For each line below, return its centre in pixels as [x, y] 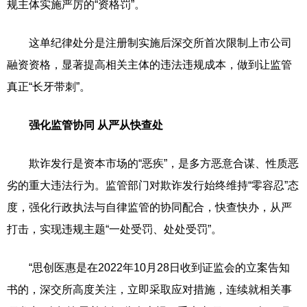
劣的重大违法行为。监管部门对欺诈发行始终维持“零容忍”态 [153, 185]
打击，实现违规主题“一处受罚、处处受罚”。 [114, 229]
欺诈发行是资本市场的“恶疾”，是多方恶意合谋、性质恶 [153, 163]
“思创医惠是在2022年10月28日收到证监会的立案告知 [148, 268]
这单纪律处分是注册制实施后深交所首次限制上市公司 [149, 43]
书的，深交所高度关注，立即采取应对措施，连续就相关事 [149, 290]
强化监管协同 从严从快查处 [90, 125]
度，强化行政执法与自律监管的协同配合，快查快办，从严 [149, 207]
